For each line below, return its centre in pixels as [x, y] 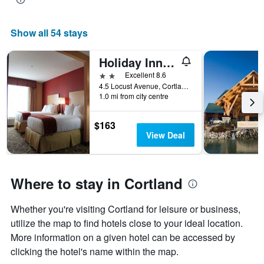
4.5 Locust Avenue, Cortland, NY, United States [185, 86]
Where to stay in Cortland [97, 184]
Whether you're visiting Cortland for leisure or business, [126, 209]
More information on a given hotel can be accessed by [123, 237]
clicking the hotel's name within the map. [95, 252]
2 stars [112, 75]
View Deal [165, 135]
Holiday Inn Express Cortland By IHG [169, 62]
